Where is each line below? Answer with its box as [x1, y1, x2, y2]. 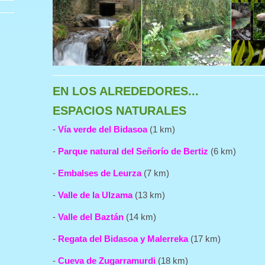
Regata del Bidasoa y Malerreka [58, 234, 188, 244]
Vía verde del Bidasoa [58, 124, 147, 134]
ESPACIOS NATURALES [53, 104, 186, 117]
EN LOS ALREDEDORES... [53, 85, 199, 98]
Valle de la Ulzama [58, 190, 132, 200]
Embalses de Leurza [58, 168, 141, 178]
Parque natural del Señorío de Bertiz [58, 146, 208, 156]
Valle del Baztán [58, 212, 124, 222]
